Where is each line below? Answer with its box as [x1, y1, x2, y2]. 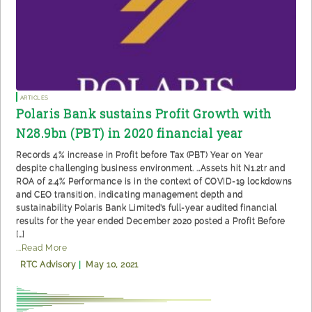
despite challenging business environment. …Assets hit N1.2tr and [16, 164, 286, 174]
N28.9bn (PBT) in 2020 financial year [16, 125, 244, 142]
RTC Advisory [20, 260, 77, 270]
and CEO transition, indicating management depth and [16, 190, 243, 201]
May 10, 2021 [86, 260, 139, 270]
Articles [19, 92, 49, 102]
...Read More [16, 243, 68, 253]
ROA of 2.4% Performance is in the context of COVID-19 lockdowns [16, 177, 292, 187]
